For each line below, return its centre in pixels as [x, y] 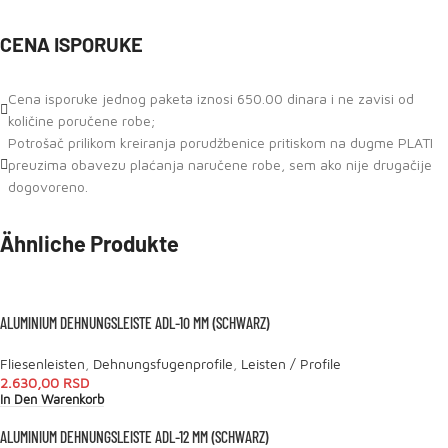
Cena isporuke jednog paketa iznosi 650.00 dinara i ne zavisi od [211, 98]
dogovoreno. [48, 186]
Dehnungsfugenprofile [163, 363]
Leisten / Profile [291, 363]
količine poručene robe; [81, 120]
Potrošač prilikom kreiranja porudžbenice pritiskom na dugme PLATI [220, 142]
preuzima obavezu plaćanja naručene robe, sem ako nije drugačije [220, 164]
